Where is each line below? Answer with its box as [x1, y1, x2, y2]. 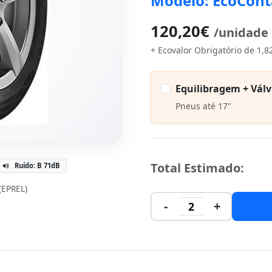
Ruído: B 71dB [14, 161, 60, 170]
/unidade [214, 24, 268, 41]
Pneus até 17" [175, 100, 231, 112]
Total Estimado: [151, 160, 244, 176]
